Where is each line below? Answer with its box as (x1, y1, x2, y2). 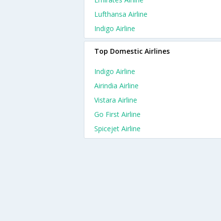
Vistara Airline (94, 95, 137, 105)
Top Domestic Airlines (94, 46, 170, 56)
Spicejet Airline (94, 124, 141, 133)
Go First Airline (94, 110, 141, 119)
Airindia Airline (94, 81, 139, 90)
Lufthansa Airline (94, 9, 147, 19)
